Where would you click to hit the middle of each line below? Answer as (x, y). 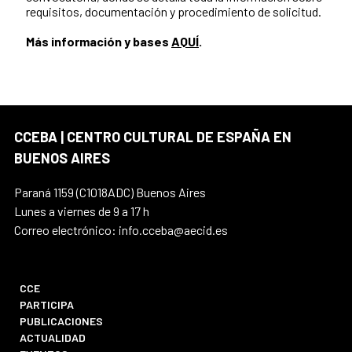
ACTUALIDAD (53, 338)
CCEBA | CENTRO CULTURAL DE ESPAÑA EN (153, 137)
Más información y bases (99, 42)
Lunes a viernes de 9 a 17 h (82, 211)
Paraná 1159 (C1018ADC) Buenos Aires (110, 192)
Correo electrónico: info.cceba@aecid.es (121, 230)
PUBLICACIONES (62, 321)
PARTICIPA (47, 305)
